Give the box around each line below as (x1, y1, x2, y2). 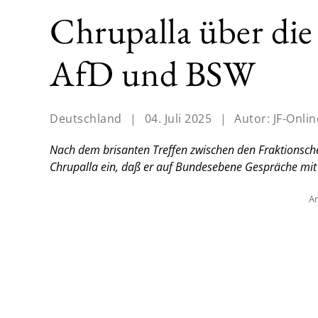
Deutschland (50, 111, 122, 127)
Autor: (234, 111, 273, 127)
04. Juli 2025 (144, 111, 212, 127)
